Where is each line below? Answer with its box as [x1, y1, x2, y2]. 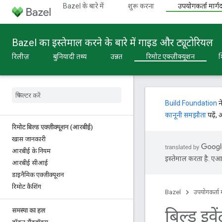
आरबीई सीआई [12, 159, 48, 166]
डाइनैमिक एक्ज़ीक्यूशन [12, 171, 64, 178]
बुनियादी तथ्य [53, 53, 87, 60]
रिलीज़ [12, 53, 29, 60]
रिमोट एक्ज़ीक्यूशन [146, 53, 195, 60]
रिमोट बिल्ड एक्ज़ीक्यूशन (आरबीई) [12, 123, 93, 131]
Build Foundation [165, 99, 217, 107]
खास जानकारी [12, 135, 46, 143]
